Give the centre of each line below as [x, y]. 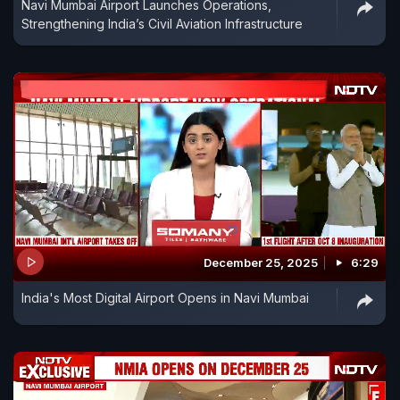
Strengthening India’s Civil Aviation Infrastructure [162, 23]
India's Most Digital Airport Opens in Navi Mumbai [165, 298]
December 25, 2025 [261, 263]
